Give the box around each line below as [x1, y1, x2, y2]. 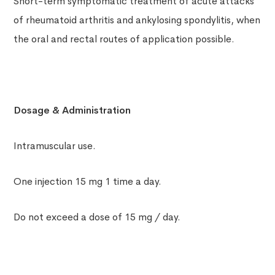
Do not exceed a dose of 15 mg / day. [14, 211, 181, 224]
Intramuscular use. [14, 139, 96, 153]
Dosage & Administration [14, 104, 131, 117]
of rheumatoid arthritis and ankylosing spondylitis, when [14, 14, 261, 27]
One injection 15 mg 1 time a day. [14, 175, 162, 188]
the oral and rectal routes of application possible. [14, 33, 235, 46]
